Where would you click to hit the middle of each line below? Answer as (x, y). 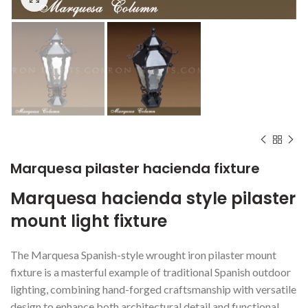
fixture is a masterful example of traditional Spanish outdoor (151, 272)
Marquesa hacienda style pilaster (153, 198)
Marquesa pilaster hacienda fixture (135, 168)
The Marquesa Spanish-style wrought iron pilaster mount (143, 254)
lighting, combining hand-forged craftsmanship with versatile (153, 289)
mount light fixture (89, 221)
